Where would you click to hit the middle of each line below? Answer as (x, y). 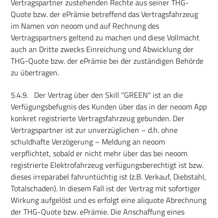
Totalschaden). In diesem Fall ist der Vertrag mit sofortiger (106, 188)
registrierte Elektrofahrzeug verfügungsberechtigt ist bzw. (107, 165)
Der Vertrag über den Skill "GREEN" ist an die (109, 95)
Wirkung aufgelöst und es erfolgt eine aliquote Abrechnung (109, 200)
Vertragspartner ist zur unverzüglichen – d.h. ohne (94, 130)
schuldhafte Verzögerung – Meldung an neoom (88, 142)
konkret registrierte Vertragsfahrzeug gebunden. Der (98, 118)
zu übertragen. (35, 72)
